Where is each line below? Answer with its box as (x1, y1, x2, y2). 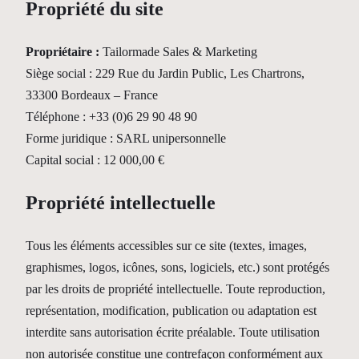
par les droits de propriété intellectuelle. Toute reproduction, (26, 281, 325, 296)
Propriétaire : (26, 44, 99, 58)
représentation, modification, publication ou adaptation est (26, 303, 317, 317)
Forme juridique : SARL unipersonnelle (26, 131, 226, 145)
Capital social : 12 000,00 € (26, 152, 164, 167)
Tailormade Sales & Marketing (99, 44, 257, 58)
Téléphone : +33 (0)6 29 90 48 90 (26, 109, 197, 123)
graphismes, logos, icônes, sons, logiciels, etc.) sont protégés (26, 260, 329, 274)
